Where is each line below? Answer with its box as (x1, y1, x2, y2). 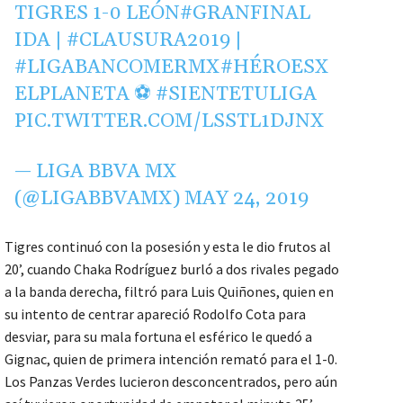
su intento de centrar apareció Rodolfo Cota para (4, 304, 306, 323)
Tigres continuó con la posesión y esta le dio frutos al (4, 237, 331, 255)
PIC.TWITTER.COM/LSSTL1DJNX (14, 108, 326, 134)
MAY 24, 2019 (184, 185, 309, 211)
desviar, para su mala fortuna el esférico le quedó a (4, 327, 312, 345)
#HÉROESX (220, 54, 330, 80)
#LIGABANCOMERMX (14, 54, 221, 80)
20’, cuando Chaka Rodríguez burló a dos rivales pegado (4, 259, 339, 278)
